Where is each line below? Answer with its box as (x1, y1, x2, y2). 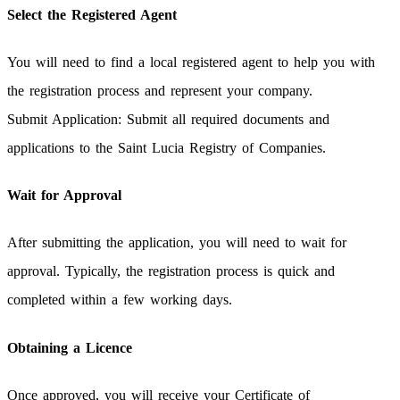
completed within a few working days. (7, 292, 232, 308)
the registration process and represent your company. (7, 82, 312, 98)
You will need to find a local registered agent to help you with (7, 54, 375, 70)
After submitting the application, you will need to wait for (7, 235, 346, 251)
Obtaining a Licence (7, 339, 132, 355)
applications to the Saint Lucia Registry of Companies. (7, 139, 326, 155)
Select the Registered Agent (7, 6, 177, 22)
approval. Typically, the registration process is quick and (7, 263, 335, 279)
